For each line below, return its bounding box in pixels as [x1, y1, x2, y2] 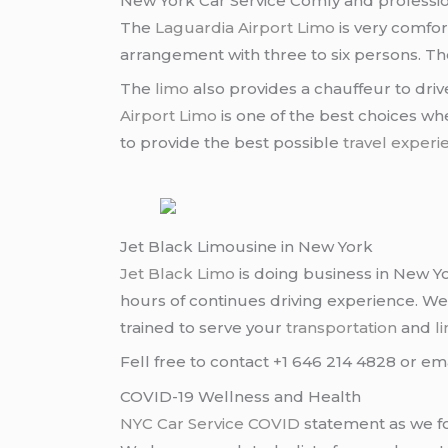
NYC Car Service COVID [120, 413, 301, 433]
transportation [286, 317, 398, 337]
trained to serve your [120, 317, 287, 337]
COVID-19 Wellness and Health [120, 386, 362, 406]
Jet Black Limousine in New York [120, 236, 374, 256]
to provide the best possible [120, 133, 344, 153]
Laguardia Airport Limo [155, 17, 336, 37]
